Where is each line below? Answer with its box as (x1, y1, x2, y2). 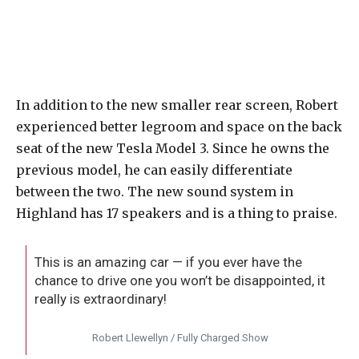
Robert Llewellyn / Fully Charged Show (91, 331, 268, 344)
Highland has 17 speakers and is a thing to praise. (16, 204, 337, 221)
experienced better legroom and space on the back (16, 118, 342, 135)
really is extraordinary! (34, 290, 167, 307)
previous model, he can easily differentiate (16, 161, 292, 178)
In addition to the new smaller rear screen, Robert (16, 96, 338, 113)
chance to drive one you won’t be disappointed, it (34, 272, 326, 288)
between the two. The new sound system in (16, 183, 293, 200)
